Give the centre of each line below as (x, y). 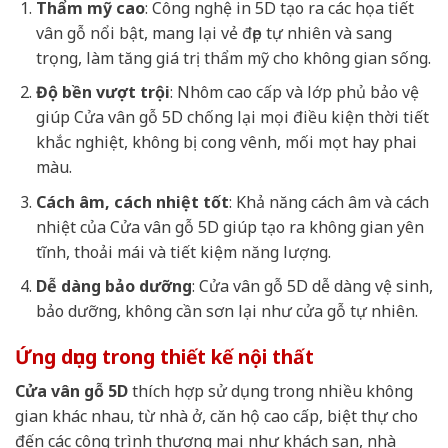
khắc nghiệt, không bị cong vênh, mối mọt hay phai (226, 142)
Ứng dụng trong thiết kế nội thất (164, 357)
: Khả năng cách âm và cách (328, 201)
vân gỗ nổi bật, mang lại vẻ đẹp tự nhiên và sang (213, 32)
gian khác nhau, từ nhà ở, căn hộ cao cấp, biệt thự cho (216, 415)
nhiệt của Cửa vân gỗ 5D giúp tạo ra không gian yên (229, 226)
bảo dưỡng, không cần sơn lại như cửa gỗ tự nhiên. (226, 311)
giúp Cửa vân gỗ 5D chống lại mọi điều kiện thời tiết (232, 117)
